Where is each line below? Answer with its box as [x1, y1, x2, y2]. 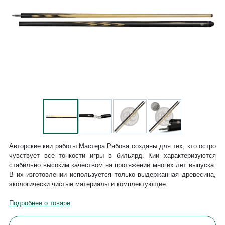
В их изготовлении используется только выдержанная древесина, [9, 171, 216, 179]
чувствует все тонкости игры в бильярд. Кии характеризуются [9, 152, 216, 160]
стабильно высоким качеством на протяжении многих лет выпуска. [9, 161, 216, 169]
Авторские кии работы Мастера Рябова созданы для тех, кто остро [9, 142, 216, 150]
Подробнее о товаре [9, 199, 70, 207]
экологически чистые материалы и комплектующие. [9, 180, 168, 188]
